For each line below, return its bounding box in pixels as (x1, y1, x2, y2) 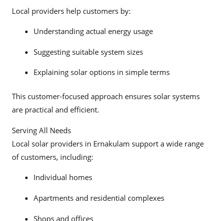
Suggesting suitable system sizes (33, 46, 143, 57)
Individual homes (33, 172, 92, 183)
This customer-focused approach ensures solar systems (12, 91, 200, 102)
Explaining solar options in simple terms (33, 67, 170, 77)
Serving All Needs (12, 125, 71, 135)
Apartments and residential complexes (33, 192, 164, 203)
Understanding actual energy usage (33, 26, 153, 37)
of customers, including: (12, 151, 93, 162)
